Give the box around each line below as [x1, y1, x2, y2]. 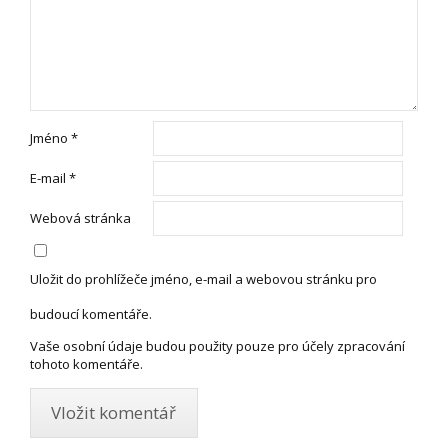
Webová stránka [30, 208, 131, 227]
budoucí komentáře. [30, 304, 152, 323]
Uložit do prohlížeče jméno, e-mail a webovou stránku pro [30, 269, 377, 288]
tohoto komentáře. [30, 354, 143, 373]
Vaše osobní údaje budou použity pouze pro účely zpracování [30, 336, 405, 355]
